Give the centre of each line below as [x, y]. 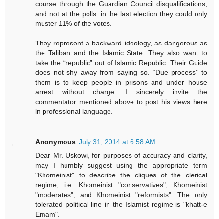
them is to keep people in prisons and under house [121, 82]
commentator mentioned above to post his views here [121, 102]
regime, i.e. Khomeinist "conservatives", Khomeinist [121, 185]
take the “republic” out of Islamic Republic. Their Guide [121, 63]
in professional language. [74, 112]
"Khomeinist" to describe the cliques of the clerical [121, 175]
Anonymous [56, 142]
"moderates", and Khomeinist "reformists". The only [121, 195]
